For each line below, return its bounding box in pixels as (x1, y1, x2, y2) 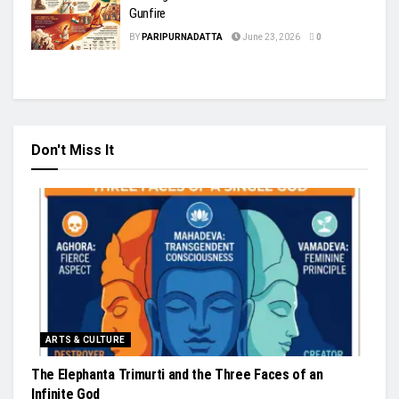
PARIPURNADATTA (142, 32, 223, 42)
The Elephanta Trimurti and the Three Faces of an (31, 365, 323, 383)
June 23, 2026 (240, 32, 300, 42)
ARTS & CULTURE (45, 334, 126, 345)
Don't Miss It (31, 141, 114, 159)
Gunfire (129, 5, 166, 21)
